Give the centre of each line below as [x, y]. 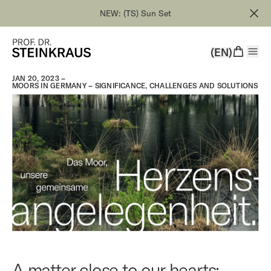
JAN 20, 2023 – [39, 78]
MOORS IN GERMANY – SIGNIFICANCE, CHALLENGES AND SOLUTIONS [135, 86]
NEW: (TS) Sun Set [135, 13]
